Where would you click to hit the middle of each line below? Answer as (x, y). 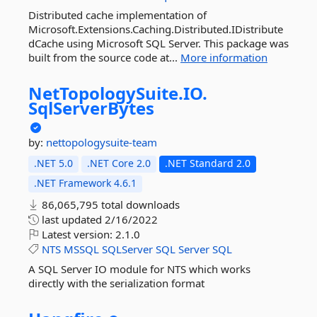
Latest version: (77, 234)
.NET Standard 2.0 (208, 163)
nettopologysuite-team (102, 142)
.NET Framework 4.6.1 (85, 183)
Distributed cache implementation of (117, 15)
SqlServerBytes (91, 108)
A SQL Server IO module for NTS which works (139, 269)
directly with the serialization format (116, 283)
